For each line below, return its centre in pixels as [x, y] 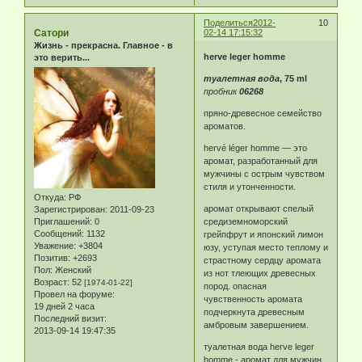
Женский [72, 270]
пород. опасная [236, 286]
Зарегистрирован [69, 210]
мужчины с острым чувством [265, 173]
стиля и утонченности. [250, 186]
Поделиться [229, 23]
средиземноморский [246, 221]
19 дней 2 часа [64, 307]
